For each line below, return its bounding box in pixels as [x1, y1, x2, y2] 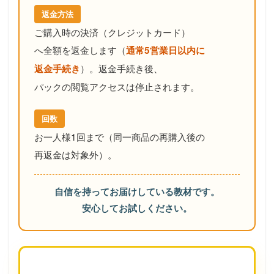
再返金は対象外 [34, 147, 98, 161]
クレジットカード [108, 24, 181, 39]
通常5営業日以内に [126, 43, 205, 57]
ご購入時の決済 [34, 24, 98, 39]
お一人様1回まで [34, 129, 104, 143]
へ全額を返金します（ [34, 42, 126, 56]
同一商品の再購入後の [113, 129, 205, 143]
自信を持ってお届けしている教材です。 [54, 185, 220, 198]
